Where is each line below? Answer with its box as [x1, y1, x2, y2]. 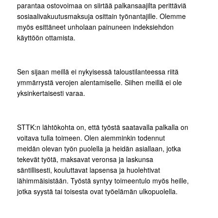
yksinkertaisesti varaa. [17, 88, 85, 98]
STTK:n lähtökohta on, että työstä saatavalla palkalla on [17, 122, 188, 132]
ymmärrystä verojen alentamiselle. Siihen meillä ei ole [17, 77, 182, 87]
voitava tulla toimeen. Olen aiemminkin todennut [17, 133, 165, 143]
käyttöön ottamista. [17, 33, 75, 42]
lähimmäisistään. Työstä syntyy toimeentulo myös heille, [17, 176, 189, 185]
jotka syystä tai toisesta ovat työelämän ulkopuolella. [17, 186, 178, 196]
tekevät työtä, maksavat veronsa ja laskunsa [17, 154, 153, 164]
